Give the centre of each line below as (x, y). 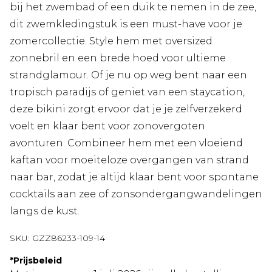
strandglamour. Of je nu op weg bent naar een (128, 75)
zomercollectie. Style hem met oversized (111, 41)
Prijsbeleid (38, 261)
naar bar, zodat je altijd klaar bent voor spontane (134, 177)
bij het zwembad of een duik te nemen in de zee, (133, 7)
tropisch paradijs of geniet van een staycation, (127, 92)
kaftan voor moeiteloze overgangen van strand (129, 160)
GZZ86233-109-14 (69, 238)
